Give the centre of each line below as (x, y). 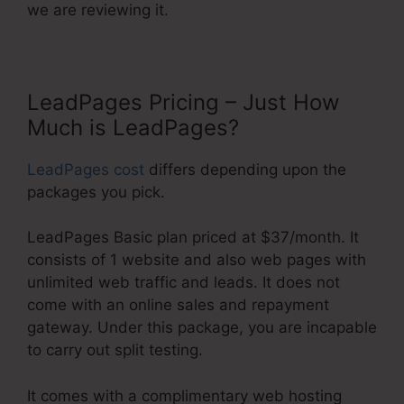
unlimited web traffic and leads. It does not (184, 283)
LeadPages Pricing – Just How (184, 102)
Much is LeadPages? (133, 127)
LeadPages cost (86, 169)
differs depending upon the (245, 169)
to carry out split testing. (115, 350)
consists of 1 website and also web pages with (197, 260)
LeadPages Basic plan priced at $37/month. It (193, 238)
